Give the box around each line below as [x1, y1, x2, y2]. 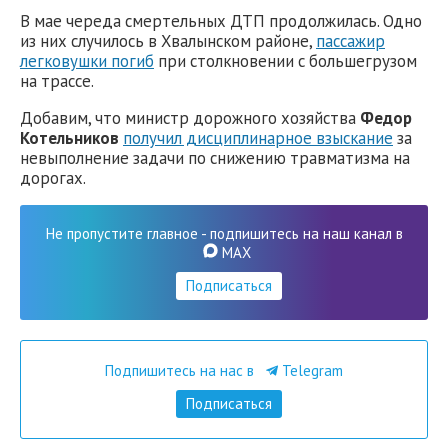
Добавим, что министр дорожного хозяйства [20, 106, 360, 129]
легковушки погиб [20, 50, 154, 73]
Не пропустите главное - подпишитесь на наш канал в [45, 223, 403, 243]
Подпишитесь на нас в [105, 360, 258, 380]
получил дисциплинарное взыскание [123, 126, 393, 149]
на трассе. [20, 70, 94, 93]
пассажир [316, 30, 385, 53]
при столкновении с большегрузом [154, 50, 417, 73]
